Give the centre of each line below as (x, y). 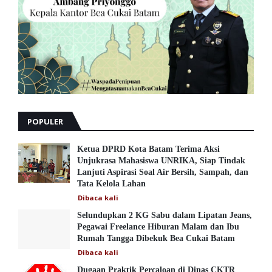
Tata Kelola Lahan (111, 183)
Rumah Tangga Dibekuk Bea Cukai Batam (156, 238)
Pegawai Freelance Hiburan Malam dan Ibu (158, 226)
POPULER (45, 121)
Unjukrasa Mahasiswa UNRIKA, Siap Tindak (161, 160)
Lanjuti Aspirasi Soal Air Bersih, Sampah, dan (163, 172)
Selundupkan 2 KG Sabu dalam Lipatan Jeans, (165, 215)
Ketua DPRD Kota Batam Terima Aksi (148, 149)
